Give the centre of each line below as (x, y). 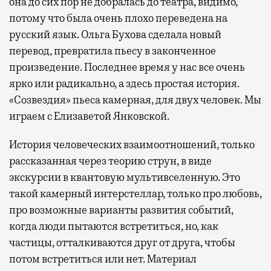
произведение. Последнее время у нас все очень (127, 67)
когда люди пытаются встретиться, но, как (114, 226)
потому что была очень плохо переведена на (118, 18)
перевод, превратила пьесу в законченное (113, 51)
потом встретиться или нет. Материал (103, 259)
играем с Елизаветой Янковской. (89, 116)
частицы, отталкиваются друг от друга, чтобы (122, 242)
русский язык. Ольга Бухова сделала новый (115, 34)
